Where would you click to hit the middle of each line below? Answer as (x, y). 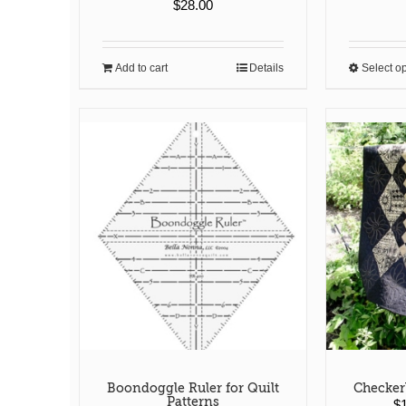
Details (267, 68)
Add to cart (141, 68)
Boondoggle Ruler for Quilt (193, 387)
